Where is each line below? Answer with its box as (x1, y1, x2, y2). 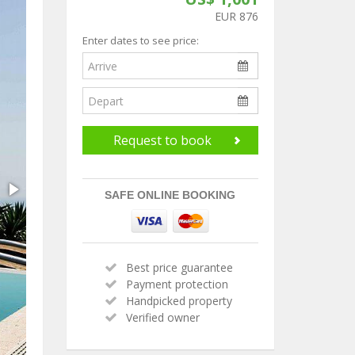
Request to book (113, 132, 212, 149)
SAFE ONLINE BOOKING (105, 189, 236, 201)
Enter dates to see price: (82, 33, 199, 48)
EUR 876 (215, 9, 258, 24)
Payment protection (126, 277, 229, 292)
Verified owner (126, 310, 200, 325)
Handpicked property (126, 293, 233, 308)
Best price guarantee (126, 260, 234, 275)
